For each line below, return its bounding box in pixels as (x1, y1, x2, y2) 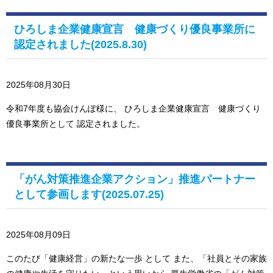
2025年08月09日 (6, 230, 71, 240)
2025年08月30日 (6, 80, 71, 90)
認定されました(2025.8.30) (14, 38, 147, 51)
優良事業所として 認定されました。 (6, 119, 150, 129)
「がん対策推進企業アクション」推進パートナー (14, 173, 255, 186)
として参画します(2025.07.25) (14, 188, 164, 201)
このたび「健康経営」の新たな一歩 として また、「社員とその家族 (6, 253, 267, 264)
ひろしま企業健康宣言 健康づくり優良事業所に (14, 23, 255, 36)
